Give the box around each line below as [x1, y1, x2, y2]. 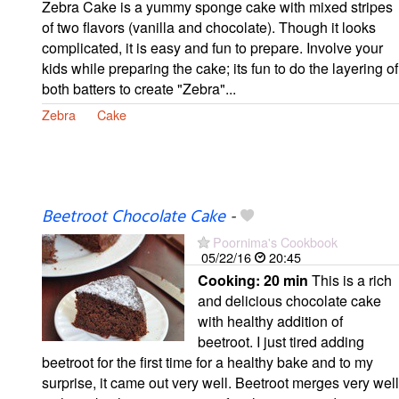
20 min [264, 269, 308, 290]
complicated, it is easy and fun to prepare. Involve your [42, 37, 383, 58]
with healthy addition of [198, 310, 343, 331]
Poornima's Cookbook [213, 232, 338, 251]
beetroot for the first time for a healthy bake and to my [42, 351, 373, 372]
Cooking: [198, 269, 264, 290]
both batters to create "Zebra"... [42, 77, 236, 99]
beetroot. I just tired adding [198, 330, 364, 352]
